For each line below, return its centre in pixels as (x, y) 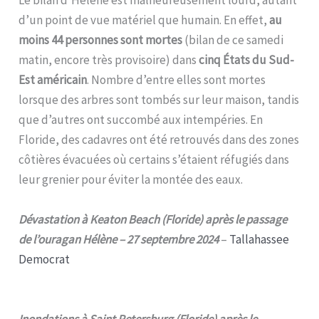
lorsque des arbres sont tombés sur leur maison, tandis (159, 99)
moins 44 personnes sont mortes (101, 40)
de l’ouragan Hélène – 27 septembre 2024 (119, 239)
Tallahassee (260, 239)
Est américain (53, 79)
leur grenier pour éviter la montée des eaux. (131, 179)
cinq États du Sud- (247, 59)
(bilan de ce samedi (233, 40)
